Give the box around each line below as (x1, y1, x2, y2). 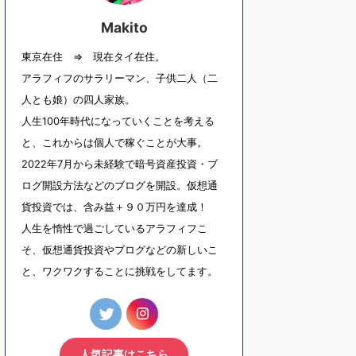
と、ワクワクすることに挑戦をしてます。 (21, 265, 218, 277)
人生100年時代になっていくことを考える (21, 114, 215, 127)
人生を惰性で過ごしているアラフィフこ (21, 222, 207, 234)
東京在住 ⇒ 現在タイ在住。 (21, 50, 165, 63)
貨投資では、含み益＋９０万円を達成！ (21, 200, 207, 213)
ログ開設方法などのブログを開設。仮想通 (21, 179, 218, 192)
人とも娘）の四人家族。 (21, 93, 135, 106)
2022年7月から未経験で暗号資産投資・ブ (21, 157, 218, 170)
